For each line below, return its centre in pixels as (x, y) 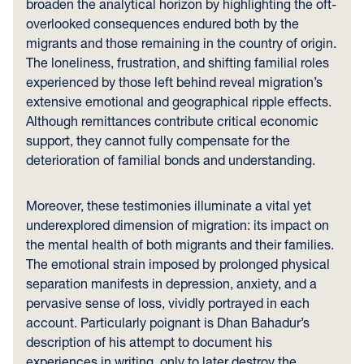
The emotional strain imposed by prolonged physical (178, 264)
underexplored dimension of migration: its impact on (178, 225)
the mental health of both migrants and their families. (180, 244)
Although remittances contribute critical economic (172, 121)
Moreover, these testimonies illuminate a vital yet (169, 205)
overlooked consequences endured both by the (162, 23)
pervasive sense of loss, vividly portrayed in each (168, 303)
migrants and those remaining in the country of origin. (181, 43)
